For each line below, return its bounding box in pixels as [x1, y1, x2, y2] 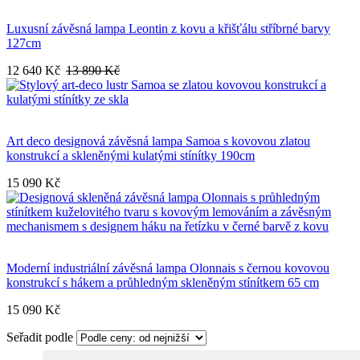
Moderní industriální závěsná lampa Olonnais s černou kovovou [6, 261, 329, 276]
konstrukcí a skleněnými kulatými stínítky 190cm [6, 149, 255, 163]
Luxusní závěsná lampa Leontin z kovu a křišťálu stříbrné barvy [6, 22, 330, 36]
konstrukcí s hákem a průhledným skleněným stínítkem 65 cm [6, 276, 319, 290]
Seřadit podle [6, 330, 73, 345]
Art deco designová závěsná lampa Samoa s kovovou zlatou [6, 134, 310, 149]
